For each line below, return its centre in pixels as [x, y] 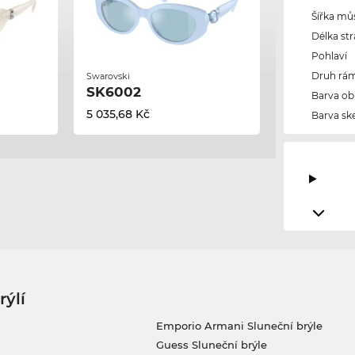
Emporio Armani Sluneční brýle [239, 326]
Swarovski [108, 76]
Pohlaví [330, 56]
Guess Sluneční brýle [211, 345]
